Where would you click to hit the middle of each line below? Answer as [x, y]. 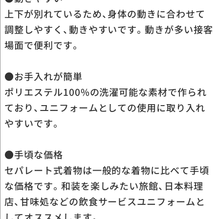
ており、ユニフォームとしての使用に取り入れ [105, 108]
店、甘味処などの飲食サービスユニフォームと [105, 202]
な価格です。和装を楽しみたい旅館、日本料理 [104, 186]
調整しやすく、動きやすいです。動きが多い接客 [109, 30]
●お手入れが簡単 [43, 77]
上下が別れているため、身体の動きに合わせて [105, 14]
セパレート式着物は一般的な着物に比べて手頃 [107, 170]
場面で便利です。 [42, 45]
